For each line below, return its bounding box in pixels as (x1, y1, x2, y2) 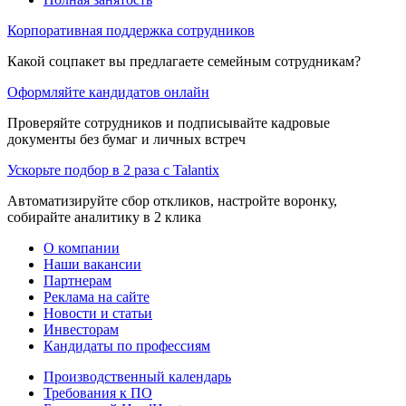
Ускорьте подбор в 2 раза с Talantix (7, 161, 219, 178)
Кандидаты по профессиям (43, 337, 210, 353)
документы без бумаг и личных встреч (7, 130, 246, 147)
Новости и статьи (43, 304, 152, 321)
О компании (43, 239, 120, 256)
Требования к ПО (43, 384, 152, 401)
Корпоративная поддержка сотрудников (7, 22, 255, 38)
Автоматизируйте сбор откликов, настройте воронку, (7, 192, 337, 208)
